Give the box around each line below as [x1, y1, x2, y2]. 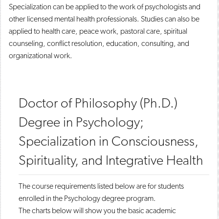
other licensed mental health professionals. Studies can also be [9, 14, 199, 23]
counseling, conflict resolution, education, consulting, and [9, 39, 189, 48]
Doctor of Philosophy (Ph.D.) [19, 94, 177, 111]
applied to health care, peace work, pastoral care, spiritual [9, 26, 187, 36]
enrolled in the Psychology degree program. [19, 194, 156, 203]
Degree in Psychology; [19, 113, 144, 130]
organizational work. [9, 51, 72, 60]
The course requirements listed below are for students [19, 181, 184, 191]
